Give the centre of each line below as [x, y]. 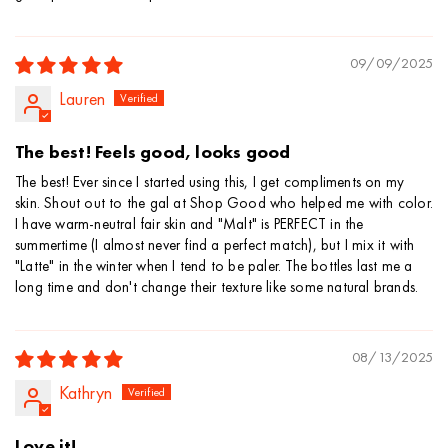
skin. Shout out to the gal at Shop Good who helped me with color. [224, 203]
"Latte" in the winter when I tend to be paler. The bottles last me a [214, 266]
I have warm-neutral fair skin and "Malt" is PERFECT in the [189, 224]
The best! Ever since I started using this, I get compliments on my [210, 182]
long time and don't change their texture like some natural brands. [217, 287]
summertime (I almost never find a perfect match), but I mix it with [215, 245]
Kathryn [86, 393]
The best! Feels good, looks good [153, 152]
